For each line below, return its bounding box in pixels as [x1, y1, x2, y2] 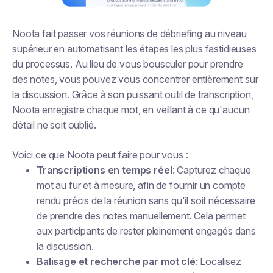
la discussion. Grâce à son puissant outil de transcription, [12, 88, 253, 101]
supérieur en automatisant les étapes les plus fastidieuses [12, 43, 257, 55]
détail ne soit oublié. [12, 119, 96, 131]
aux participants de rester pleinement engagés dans [37, 225, 256, 237]
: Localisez [195, 255, 241, 268]
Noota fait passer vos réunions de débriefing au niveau [12, 27, 247, 40]
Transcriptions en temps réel [37, 164, 172, 176]
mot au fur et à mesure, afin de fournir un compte [37, 179, 246, 191]
